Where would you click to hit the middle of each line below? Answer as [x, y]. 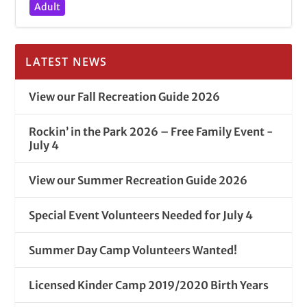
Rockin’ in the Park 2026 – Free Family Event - [151, 131]
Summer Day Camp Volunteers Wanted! [133, 250]
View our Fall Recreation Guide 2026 [125, 96]
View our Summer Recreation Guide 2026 [138, 180]
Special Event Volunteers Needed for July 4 [141, 215]
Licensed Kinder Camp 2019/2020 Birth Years [149, 285]
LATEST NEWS [66, 61]
